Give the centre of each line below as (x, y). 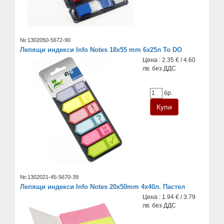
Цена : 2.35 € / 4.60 (169, 60)
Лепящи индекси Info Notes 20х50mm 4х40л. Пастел (102, 187)
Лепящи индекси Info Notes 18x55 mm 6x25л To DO (101, 49)
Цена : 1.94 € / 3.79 (169, 197)
